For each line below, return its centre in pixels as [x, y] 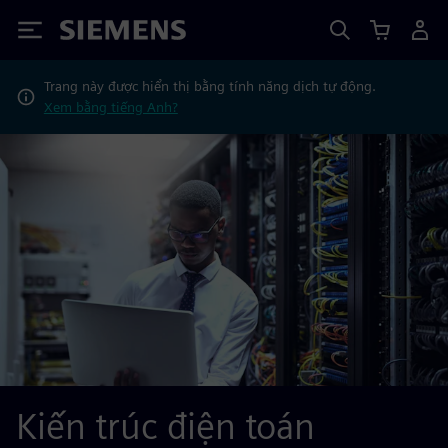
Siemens [93, 33]
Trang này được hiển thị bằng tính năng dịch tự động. [209, 86]
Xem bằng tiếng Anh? [110, 107]
